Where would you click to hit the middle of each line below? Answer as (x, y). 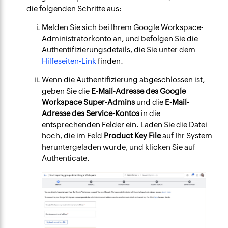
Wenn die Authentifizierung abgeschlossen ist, (123, 80)
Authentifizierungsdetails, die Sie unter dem (119, 50)
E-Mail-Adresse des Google (139, 91)
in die (150, 113)
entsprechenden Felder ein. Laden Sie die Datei (125, 125)
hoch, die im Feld (73, 136)
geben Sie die (67, 91)
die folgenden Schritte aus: (74, 9)
